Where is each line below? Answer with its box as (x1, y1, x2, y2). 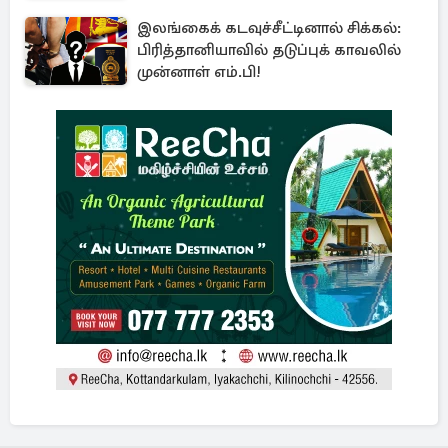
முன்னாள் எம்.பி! (137, 62, 261, 82)
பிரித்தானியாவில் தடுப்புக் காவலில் (137, 40, 401, 60)
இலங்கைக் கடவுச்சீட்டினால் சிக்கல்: (137, 18, 401, 38)
